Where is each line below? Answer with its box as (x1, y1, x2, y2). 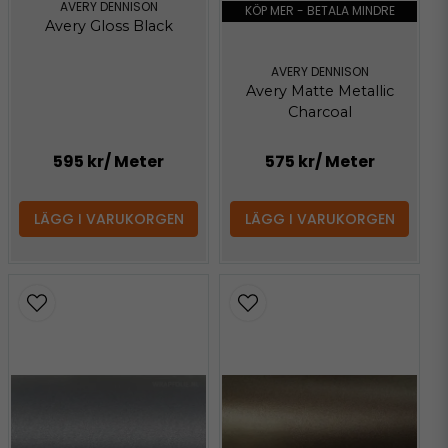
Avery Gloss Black (44, 16, 173, 35)
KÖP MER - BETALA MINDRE (244, 2, 395, 20)
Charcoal (287, 103, 352, 122)
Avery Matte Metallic (245, 82, 394, 101)
